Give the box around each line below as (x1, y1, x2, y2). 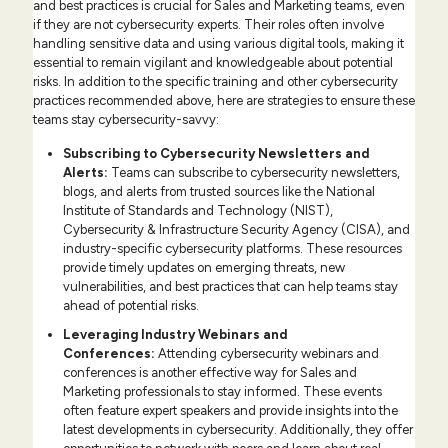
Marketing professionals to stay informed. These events (63, 384, 382, 400)
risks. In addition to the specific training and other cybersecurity (33, 74, 398, 90)
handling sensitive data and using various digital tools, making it (33, 36, 404, 52)
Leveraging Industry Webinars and (63, 327, 287, 343)
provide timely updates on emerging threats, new (63, 260, 345, 276)
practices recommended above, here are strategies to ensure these (33, 93, 415, 109)
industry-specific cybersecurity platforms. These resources (63, 241, 402, 257)
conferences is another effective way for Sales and (63, 365, 357, 381)
